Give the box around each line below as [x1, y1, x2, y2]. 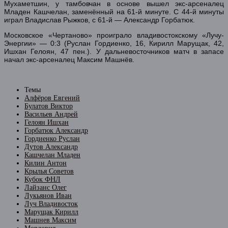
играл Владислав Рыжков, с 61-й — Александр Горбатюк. [4, 15, 195, 24]
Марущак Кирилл [24, 208, 78, 216]
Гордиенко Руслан [24, 134, 80, 142]
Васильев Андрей [24, 110, 78, 118]
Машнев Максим [24, 216, 76, 224]
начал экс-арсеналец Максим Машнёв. [4, 55, 134, 64]
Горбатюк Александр [24, 126, 88, 134]
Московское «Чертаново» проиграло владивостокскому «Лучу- [4, 31, 224, 39]
